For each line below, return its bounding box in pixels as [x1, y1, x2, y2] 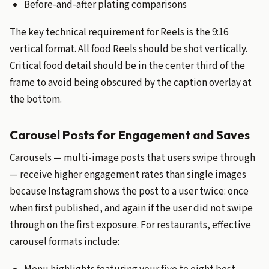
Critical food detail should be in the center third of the [10, 59, 245, 73]
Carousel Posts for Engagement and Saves [10, 127, 250, 142]
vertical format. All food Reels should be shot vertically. [10, 42, 247, 56]
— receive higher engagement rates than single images [10, 168, 246, 182]
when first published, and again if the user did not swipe [10, 201, 253, 216]
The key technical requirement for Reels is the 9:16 [10, 25, 228, 40]
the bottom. [10, 92, 62, 107]
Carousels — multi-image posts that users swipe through [10, 151, 255, 165]
